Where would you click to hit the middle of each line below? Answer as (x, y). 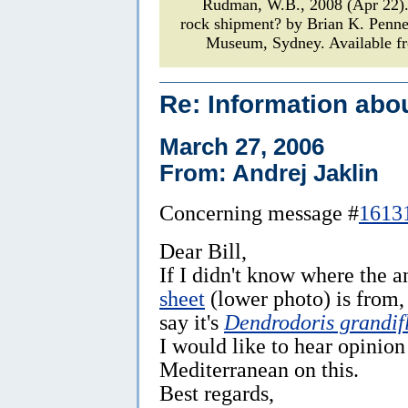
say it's (192, 322)
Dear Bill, (203, 251)
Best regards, (217, 393)
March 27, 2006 (242, 147)
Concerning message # (259, 213)
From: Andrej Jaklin (269, 173)
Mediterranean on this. (259, 370)
